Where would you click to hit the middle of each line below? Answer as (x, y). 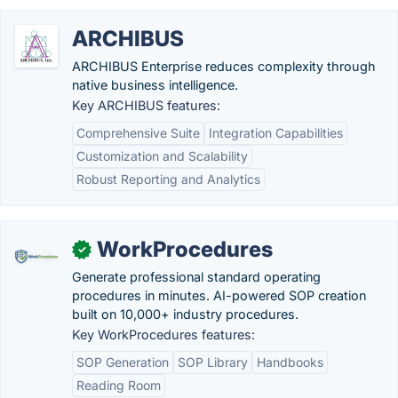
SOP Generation (123, 362)
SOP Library (213, 362)
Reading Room (119, 385)
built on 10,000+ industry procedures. (185, 314)
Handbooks (290, 362)
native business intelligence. (155, 85)
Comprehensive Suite (138, 133)
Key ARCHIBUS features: (146, 105)
